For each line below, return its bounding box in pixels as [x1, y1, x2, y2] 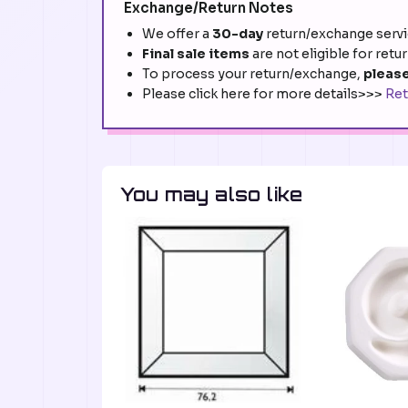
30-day [212, 25, 266, 43]
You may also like [120, 183, 303, 207]
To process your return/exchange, [142, 66, 363, 83]
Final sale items [142, 46, 250, 63]
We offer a [142, 25, 212, 43]
